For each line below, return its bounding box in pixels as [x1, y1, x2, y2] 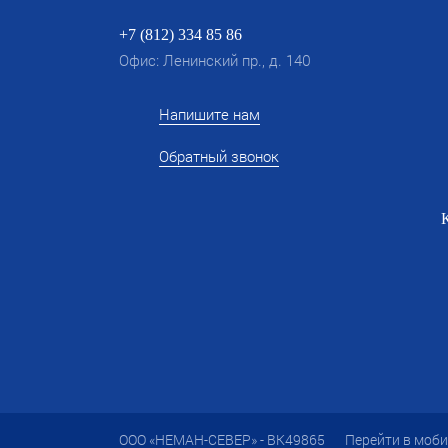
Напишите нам [158, 104, 260, 124]
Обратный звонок [158, 146, 279, 166]
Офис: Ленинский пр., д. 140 [118, 50, 311, 70]
